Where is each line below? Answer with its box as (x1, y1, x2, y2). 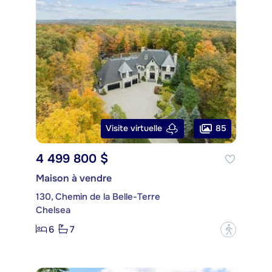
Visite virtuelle (106, 123, 162, 134)
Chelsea (36, 203, 70, 216)
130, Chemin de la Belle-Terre (36, 190, 160, 203)
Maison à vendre (36, 171, 112, 185)
